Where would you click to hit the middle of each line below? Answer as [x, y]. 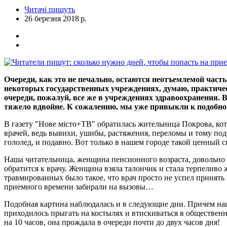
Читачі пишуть [50, 9]
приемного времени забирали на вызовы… [79, 186]
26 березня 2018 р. [55, 18]
